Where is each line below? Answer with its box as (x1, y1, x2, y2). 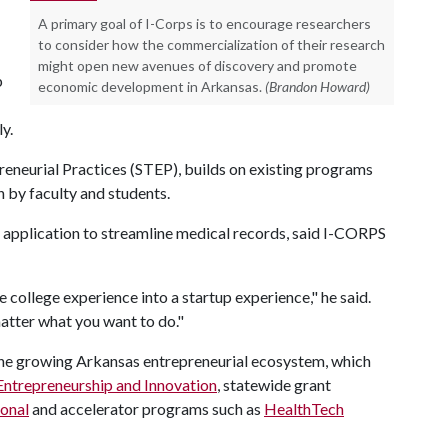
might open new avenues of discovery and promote (38, 57, 357, 74)
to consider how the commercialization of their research (38, 36, 385, 53)
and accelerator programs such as (29, 399, 264, 418)
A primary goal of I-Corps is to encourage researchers (38, 15, 371, 32)
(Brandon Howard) (265, 78, 370, 95)
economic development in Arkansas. (38, 78, 262, 95)
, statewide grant (217, 375, 331, 394)
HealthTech (264, 399, 344, 418)
